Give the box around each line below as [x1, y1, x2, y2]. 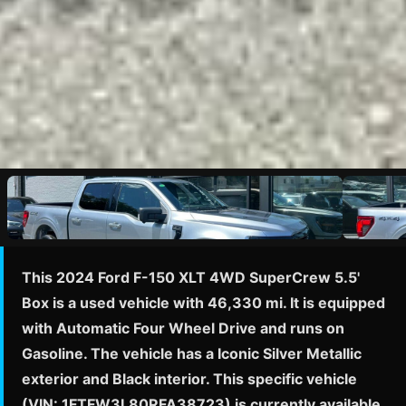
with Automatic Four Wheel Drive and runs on [22, 319, 344, 337]
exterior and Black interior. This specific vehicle [22, 370, 357, 388]
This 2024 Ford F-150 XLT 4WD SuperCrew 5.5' [22, 268, 360, 286]
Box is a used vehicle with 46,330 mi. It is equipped [22, 294, 385, 312]
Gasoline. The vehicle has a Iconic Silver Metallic [22, 344, 362, 362]
